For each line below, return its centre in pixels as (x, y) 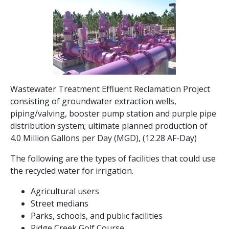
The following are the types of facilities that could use (113, 158)
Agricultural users (65, 191)
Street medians (60, 203)
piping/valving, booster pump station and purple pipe (113, 113)
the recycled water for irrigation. (72, 171)
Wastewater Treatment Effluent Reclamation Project (110, 89)
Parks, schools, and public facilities (97, 216)
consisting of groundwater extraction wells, (93, 101)
